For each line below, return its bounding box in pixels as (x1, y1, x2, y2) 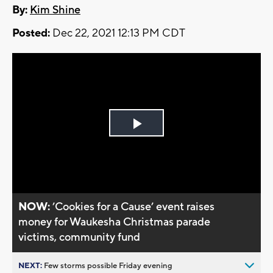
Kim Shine (30, 3, 80, 18)
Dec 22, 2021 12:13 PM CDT (50, 26, 185, 41)
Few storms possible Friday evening (44, 260, 172, 271)
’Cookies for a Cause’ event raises (52, 199, 215, 214)
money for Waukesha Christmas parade (18, 214, 211, 229)
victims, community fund (18, 230, 141, 244)
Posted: (12, 26, 50, 41)
